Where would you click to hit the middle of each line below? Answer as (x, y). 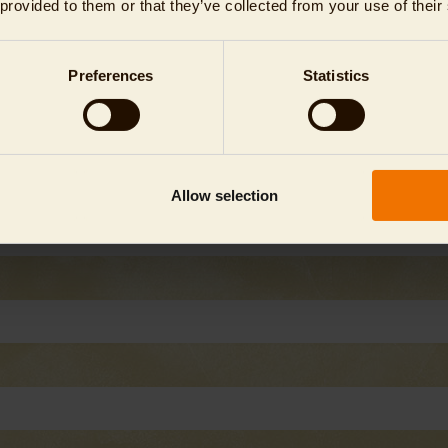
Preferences (111, 75)
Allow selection (224, 195)
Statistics (336, 75)
